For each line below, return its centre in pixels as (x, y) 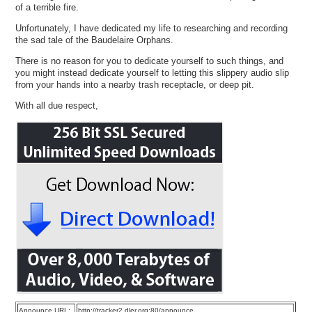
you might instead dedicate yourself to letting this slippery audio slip (153, 73)
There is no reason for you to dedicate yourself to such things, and (150, 61)
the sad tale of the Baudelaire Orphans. (95, 40)
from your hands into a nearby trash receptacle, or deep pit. (135, 85)
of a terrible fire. (47, 7)
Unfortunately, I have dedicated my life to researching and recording (152, 28)
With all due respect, (57, 106)
